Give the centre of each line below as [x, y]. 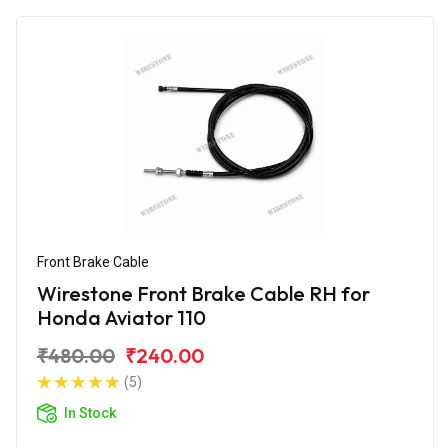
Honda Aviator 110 [121, 317]
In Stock [90, 412]
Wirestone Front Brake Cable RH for [203, 293]
